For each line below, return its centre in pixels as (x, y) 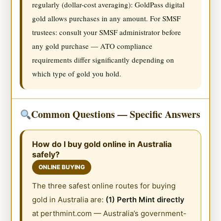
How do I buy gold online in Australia (102, 144)
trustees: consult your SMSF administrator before (107, 32)
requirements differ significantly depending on (103, 59)
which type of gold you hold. (77, 73)
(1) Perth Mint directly (145, 199)
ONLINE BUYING (62, 167)
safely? (46, 154)
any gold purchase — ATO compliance (92, 46)
